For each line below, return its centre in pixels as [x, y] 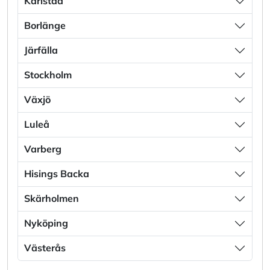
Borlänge [45, 26]
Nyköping [46, 223]
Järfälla [41, 50]
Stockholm [48, 75]
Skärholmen [52, 199]
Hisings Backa [57, 174]
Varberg [43, 149]
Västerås [45, 248]
